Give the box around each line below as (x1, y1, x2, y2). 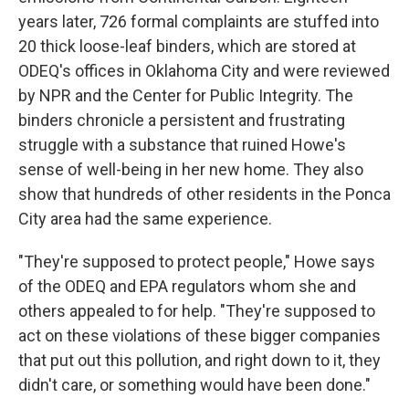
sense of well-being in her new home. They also (18, 160, 363, 180)
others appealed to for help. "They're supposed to (18, 301, 375, 321)
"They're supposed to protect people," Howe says (18, 252, 375, 272)
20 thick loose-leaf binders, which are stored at (18, 37, 356, 57)
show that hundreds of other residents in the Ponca (18, 184, 391, 204)
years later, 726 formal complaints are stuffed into (18, 12, 379, 32)
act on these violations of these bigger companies (18, 326, 381, 346)
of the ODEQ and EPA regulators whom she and (18, 277, 356, 297)
